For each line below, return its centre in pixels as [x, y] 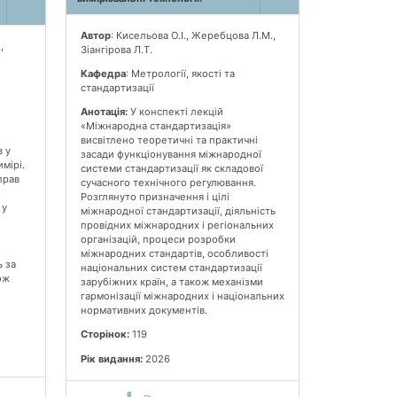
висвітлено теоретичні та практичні [169, 140]
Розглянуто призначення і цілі [155, 197]
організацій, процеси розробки [158, 240]
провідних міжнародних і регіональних [177, 226]
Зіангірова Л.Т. [116, 49]
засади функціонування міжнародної [171, 155]
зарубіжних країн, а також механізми [171, 282]
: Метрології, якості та [180, 73]
